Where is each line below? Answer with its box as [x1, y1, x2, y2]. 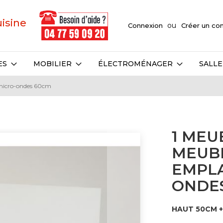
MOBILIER [33, 59, 72, 68]
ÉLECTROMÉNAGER [98, 59, 173, 68]
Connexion [128, 21, 163, 29]
